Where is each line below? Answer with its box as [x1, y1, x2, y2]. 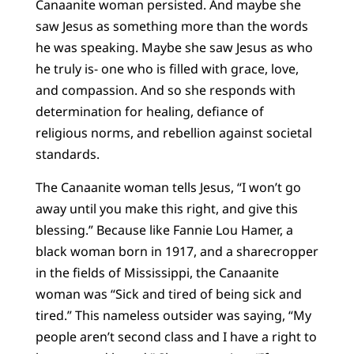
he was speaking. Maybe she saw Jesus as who [35, 39, 313, 57]
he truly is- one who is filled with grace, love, [35, 60, 299, 78]
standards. [35, 145, 100, 164]
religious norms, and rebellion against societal [35, 124, 312, 142]
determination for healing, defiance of [35, 103, 264, 121]
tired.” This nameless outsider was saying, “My [35, 306, 311, 324]
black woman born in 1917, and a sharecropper [35, 242, 318, 260]
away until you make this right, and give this [35, 199, 298, 217]
